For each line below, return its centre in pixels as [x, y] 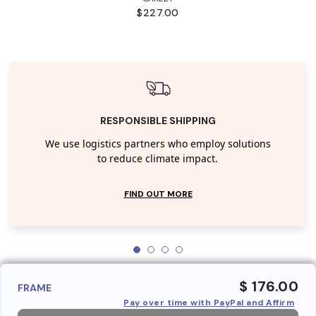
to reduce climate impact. [158, 159]
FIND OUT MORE [158, 194]
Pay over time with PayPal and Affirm [209, 302]
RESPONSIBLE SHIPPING [158, 120]
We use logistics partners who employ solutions [158, 144]
